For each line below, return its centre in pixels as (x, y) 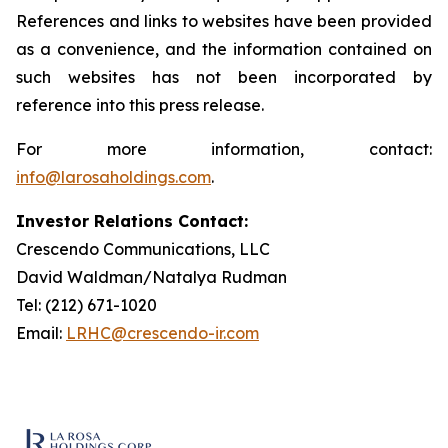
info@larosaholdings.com (113, 177)
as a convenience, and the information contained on (224, 49)
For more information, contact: (224, 149)
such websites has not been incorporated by (224, 77)
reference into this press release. (140, 105)
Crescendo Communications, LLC (143, 249)
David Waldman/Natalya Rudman (151, 277)
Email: (41, 333)
